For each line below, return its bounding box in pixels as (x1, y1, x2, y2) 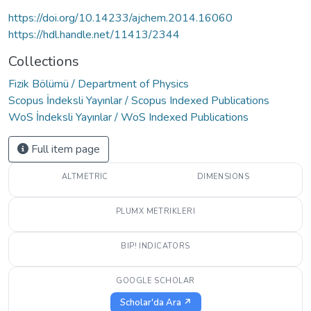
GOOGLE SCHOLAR (116, 275, 195, 286)
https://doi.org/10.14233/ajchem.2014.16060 (8, 10, 233, 26)
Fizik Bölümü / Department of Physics (8, 76, 189, 92)
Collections (8, 51, 79, 71)
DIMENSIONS (196, 171, 250, 182)
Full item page (28, 141, 100, 157)
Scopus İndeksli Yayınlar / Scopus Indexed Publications (8, 92, 269, 108)
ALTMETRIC (61, 171, 108, 182)
